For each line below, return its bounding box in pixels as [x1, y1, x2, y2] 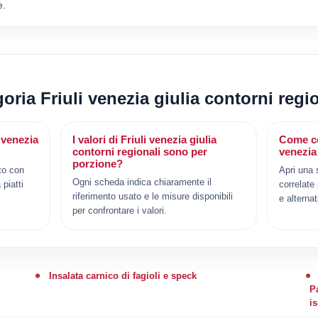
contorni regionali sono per [72, 145, 208, 158]
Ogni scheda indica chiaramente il [72, 176, 212, 187]
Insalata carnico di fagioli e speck [48, 270, 197, 281]
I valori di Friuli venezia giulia [72, 133, 217, 146]
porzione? [72, 157, 124, 170]
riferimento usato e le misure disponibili [72, 190, 234, 202]
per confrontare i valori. [72, 204, 168, 216]
